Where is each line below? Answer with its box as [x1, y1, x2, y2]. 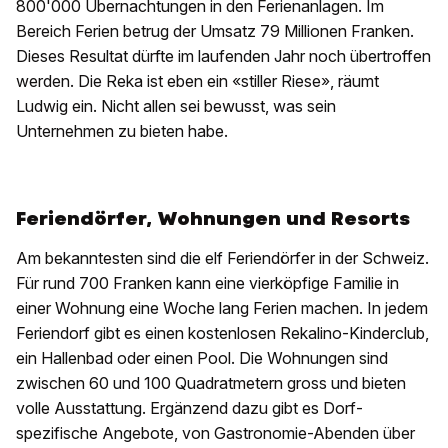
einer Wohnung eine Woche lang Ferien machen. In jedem [16, 298, 428, 319]
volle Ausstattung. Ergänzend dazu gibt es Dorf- [16, 398, 363, 419]
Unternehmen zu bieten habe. [16, 121, 228, 142]
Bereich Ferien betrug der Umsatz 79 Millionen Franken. [16, 21, 414, 42]
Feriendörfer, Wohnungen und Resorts [16, 206, 410, 232]
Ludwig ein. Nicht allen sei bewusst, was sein [16, 96, 336, 117]
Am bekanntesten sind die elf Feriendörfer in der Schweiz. [16, 248, 429, 269]
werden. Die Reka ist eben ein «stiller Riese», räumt [16, 71, 379, 92]
